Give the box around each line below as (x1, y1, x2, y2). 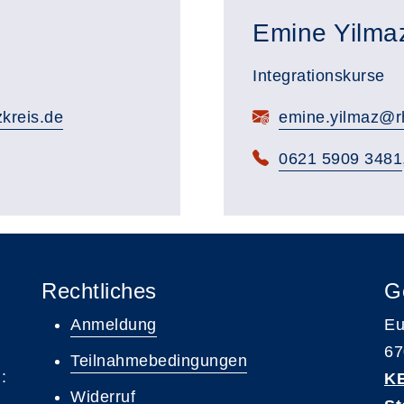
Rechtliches (41, 279, 157, 303)
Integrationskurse (252, 67, 385, 85)
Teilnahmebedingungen (70, 352, 247, 370)
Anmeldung (70, 316, 157, 334)
